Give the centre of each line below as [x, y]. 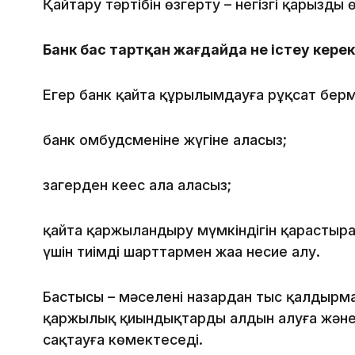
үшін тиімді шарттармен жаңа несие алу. [181, 252]
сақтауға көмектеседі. [123, 340]
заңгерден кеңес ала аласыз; [137, 185]
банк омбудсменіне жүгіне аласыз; [165, 140]
